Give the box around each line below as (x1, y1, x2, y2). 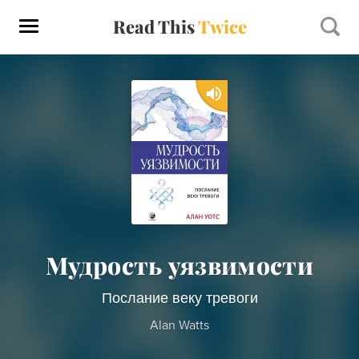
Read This (112, 14, 198, 38)
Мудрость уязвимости (46, 249, 313, 281)
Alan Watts (150, 317, 209, 333)
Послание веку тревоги (101, 289, 258, 307)
